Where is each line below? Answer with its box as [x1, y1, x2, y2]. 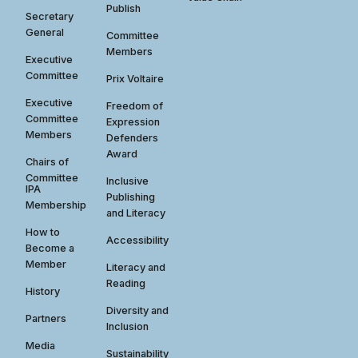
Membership [26, 198, 87, 211]
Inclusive [106, 174, 149, 187]
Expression [106, 115, 161, 128]
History [26, 284, 61, 297]
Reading [106, 276, 146, 289]
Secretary [26, 10, 74, 22]
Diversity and [106, 304, 169, 316]
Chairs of [26, 155, 70, 168]
